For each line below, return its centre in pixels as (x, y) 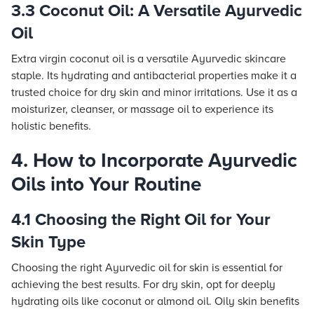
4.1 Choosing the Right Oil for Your (141, 220)
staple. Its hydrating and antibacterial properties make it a (154, 76)
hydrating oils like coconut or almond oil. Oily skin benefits (155, 301)
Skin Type (48, 242)
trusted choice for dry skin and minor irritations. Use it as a (154, 93)
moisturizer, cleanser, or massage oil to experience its (142, 109)
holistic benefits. (51, 126)
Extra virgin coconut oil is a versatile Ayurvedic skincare (149, 59)
